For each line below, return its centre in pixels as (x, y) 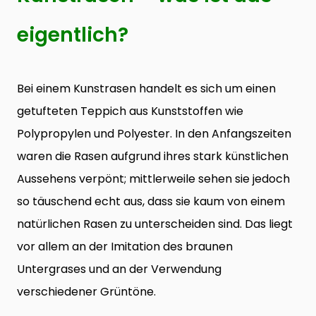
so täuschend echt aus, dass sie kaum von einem (151, 202)
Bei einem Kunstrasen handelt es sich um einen (146, 89)
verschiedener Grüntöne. (86, 292)
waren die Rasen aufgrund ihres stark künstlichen (153, 157)
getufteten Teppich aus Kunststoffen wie (130, 111)
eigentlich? (73, 35)
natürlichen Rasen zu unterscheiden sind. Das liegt (155, 224)
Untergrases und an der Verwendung (119, 269)
